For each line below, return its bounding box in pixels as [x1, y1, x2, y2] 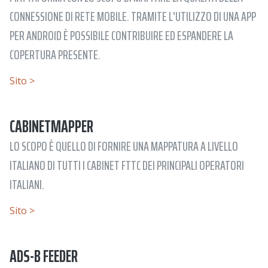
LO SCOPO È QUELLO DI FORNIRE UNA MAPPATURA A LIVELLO [10, 136, 238, 156]
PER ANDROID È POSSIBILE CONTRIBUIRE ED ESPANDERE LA [10, 25, 233, 45]
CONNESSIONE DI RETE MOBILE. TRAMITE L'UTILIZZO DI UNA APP [10, 6, 256, 26]
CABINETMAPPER [10, 113, 93, 139]
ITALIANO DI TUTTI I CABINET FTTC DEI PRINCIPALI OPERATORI [10, 155, 244, 175]
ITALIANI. [10, 174, 44, 194]
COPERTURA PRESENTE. [10, 44, 100, 65]
